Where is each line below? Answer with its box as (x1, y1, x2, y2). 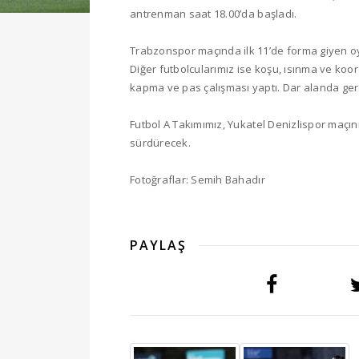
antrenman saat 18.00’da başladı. (130, 6, 297, 21)
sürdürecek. (130, 135, 191, 150)
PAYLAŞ (130, 236, 187, 254)
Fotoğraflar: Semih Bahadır (130, 171, 265, 187)
